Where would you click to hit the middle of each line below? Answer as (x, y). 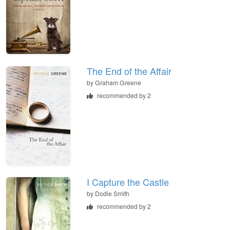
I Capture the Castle (128, 181)
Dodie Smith (112, 193)
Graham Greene (118, 82)
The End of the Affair (129, 71)
